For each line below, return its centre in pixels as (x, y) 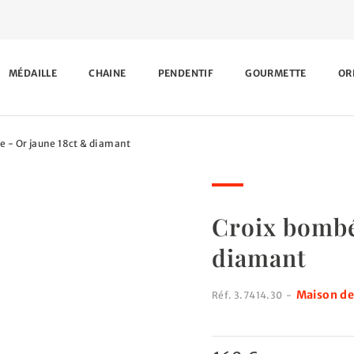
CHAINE (107, 73)
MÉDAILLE (33, 73)
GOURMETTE (276, 73)
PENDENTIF (186, 73)
